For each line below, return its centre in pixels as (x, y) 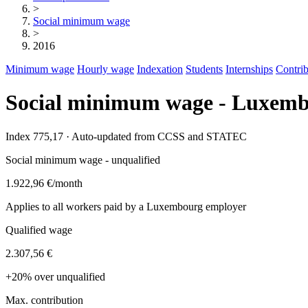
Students (204, 69)
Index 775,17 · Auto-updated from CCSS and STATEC (126, 136)
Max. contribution (44, 300)
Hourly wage (106, 69)
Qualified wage (39, 230)
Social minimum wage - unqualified (83, 159)
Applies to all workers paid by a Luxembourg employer (126, 206)
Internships (249, 69)
